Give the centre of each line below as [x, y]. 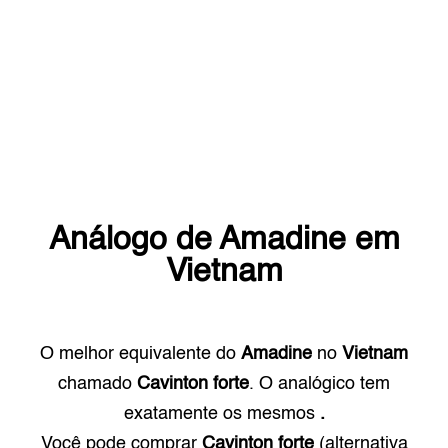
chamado [97, 384]
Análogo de [133, 240]
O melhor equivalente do [140, 354]
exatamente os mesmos [219, 414]
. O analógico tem [319, 384]
